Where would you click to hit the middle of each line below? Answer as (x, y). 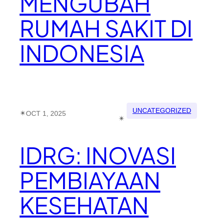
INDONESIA (82, 53)
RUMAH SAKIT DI (106, 28)
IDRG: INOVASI (98, 155)
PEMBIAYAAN (90, 180)
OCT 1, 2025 (46, 113)
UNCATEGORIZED (162, 110)
